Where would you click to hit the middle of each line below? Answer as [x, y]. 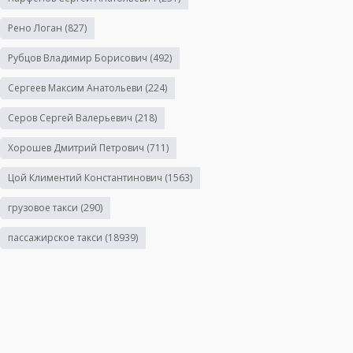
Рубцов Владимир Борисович [77, 58]
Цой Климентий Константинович [85, 177]
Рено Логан [35, 28]
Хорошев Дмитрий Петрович [76, 147]
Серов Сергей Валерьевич [70, 117]
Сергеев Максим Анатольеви [75, 87]
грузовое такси [43, 207]
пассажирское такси [55, 237]
